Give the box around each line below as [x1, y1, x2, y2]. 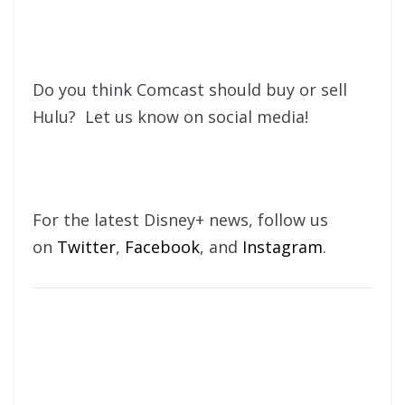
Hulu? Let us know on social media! [33, 106, 308, 128]
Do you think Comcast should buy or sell [33, 79, 347, 101]
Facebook [125, 236, 200, 259]
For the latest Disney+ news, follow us [33, 209, 328, 231]
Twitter [57, 236, 116, 259]
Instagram [242, 236, 323, 259]
